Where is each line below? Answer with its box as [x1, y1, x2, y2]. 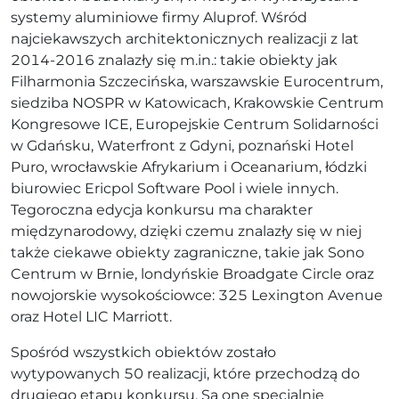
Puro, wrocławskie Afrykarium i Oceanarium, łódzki [11, 159, 367, 175]
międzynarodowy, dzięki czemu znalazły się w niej [11, 223, 362, 240]
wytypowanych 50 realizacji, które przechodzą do [11, 365, 360, 382]
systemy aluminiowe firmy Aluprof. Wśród [11, 9, 307, 26]
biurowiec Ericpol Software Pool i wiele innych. [11, 180, 338, 197]
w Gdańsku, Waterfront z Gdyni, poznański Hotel [11, 137, 354, 154]
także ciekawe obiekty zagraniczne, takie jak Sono [11, 244, 364, 261]
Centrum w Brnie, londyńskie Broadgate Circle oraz [11, 265, 374, 282]
